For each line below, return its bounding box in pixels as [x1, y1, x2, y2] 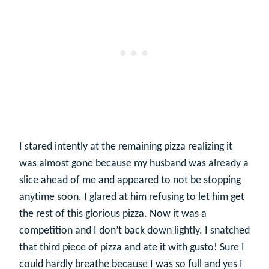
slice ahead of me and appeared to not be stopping [19, 174, 241, 186]
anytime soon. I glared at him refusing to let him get [19, 191, 244, 203]
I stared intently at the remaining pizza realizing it [19, 141, 232, 153]
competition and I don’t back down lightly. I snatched [19, 225, 250, 237]
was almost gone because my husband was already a [19, 157, 249, 169]
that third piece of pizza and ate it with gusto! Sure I [19, 241, 244, 253]
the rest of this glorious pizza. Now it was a [19, 208, 207, 220]
